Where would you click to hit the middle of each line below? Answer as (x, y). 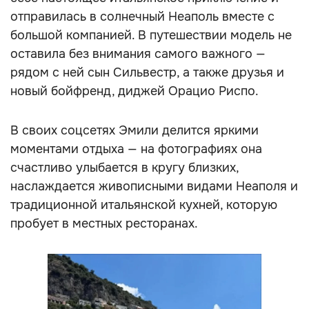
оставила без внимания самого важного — (138, 54)
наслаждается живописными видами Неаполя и (154, 186)
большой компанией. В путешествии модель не (151, 35)
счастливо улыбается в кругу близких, (124, 168)
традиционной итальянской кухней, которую (144, 205)
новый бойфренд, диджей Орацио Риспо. (134, 91)
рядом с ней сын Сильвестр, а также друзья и (147, 72)
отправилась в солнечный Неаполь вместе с (142, 17)
